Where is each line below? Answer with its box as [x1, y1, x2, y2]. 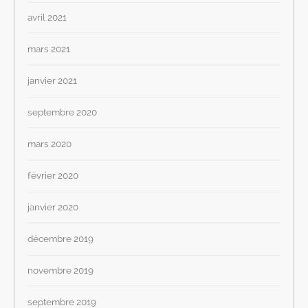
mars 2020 [27, 138, 72, 150]
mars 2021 [27, 43, 71, 55]
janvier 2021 [27, 75, 78, 87]
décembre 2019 [27, 233, 94, 245]
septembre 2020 [27, 107, 98, 118]
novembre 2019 [27, 265, 94, 276]
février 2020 [27, 170, 79, 181]
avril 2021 [27, 12, 67, 23]
